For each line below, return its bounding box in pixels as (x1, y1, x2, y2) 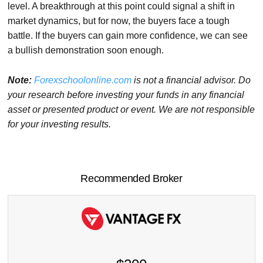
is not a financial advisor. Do (131, 75, 251, 86)
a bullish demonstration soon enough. (8, 45, 164, 56)
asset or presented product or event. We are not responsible (8, 104, 255, 115)
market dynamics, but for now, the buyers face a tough (8, 16, 230, 26)
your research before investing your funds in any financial (8, 90, 245, 100)
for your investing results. (8, 119, 112, 130)
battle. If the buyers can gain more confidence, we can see (8, 31, 248, 41)
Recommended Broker (80, 173, 183, 185)
